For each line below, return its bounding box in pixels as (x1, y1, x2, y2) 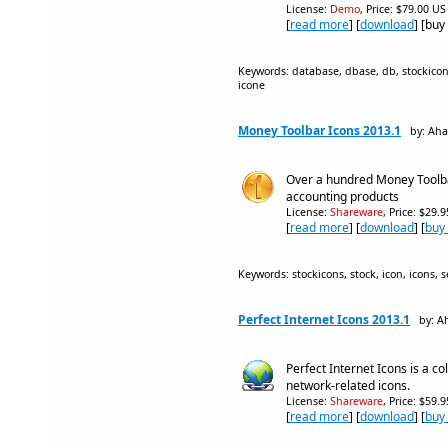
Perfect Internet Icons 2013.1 (238, 311, 410, 328)
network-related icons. (286, 377, 410, 394)
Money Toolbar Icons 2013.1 (238, 122, 401, 139)
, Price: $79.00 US (360, 2, 446, 16)
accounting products (286, 188, 399, 205)
